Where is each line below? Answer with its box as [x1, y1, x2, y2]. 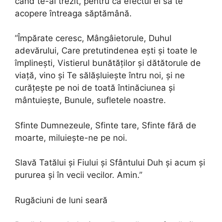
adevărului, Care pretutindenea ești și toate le [15, 46, 197, 56]
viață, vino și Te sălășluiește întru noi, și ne [15, 70, 185, 81]
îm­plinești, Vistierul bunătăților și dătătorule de [15, 58, 201, 68]
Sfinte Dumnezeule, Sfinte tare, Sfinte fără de [15, 120, 196, 130]
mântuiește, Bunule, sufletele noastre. [15, 95, 166, 106]
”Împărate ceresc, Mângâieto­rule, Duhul [15, 33, 171, 44]
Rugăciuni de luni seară [15, 195, 108, 205]
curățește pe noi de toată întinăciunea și [15, 83, 175, 93]
